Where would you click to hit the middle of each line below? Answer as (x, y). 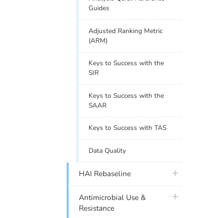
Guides (99, 8)
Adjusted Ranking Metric (126, 31)
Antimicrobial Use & (113, 197)
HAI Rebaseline (105, 174)
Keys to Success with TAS (128, 128)
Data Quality (108, 150)
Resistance (97, 208)
